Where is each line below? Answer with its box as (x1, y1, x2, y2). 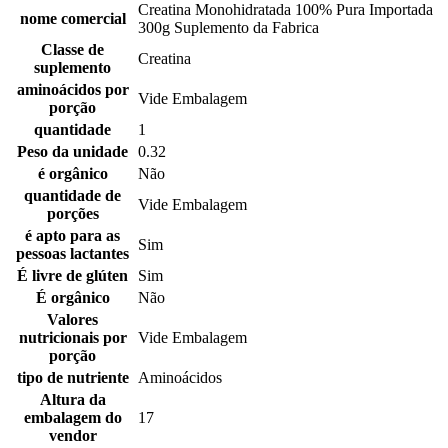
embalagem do (23, 409, 122, 427)
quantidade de (24, 187, 121, 205)
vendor (48, 427, 97, 445)
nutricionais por (18, 329, 127, 347)
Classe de (41, 41, 104, 59)
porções (46, 205, 99, 223)
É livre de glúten (17, 267, 128, 285)
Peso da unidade (17, 143, 128, 161)
